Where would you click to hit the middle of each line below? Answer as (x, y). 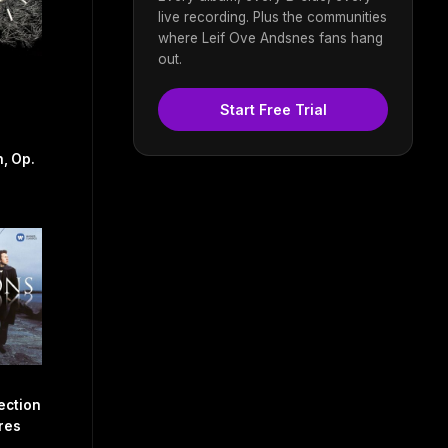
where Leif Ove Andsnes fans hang (270, 37)
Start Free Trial (273, 109)
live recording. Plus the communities (272, 16)
